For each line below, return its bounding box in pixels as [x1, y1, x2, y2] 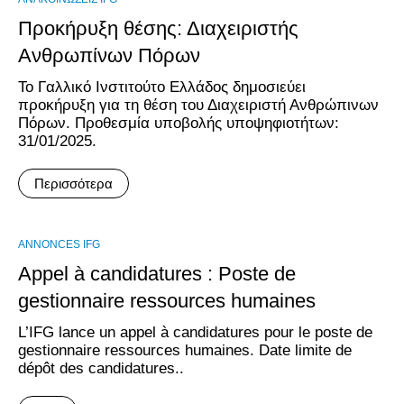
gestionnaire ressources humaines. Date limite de [18, 342, 352, 359]
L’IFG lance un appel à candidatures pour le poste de [18, 324, 372, 341]
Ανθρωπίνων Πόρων [18, 44, 200, 67]
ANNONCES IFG [18, 238, 100, 251]
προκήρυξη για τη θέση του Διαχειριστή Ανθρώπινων [18, 96, 379, 114]
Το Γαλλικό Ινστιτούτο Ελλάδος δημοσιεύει [18, 78, 306, 96]
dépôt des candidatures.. [18, 360, 184, 377]
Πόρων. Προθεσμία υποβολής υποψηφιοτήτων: [18, 115, 339, 132]
